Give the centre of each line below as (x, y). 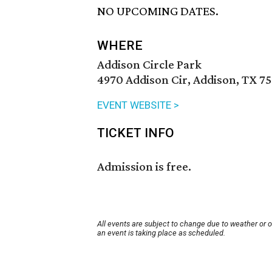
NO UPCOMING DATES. (158, 11)
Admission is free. (144, 167)
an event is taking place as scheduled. (161, 233)
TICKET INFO (136, 133)
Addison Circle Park (149, 65)
